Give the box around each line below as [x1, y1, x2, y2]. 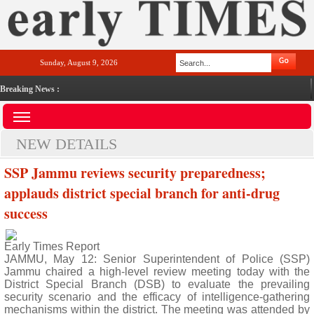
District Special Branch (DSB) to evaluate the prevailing [4, 278, 310, 290]
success [4, 203, 48, 224]
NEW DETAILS [16, 135, 117, 153]
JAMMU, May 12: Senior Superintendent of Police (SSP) [4, 253, 310, 265]
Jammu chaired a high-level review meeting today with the [4, 266, 310, 278]
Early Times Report [4, 240, 100, 252]
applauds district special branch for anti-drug [4, 183, 280, 203]
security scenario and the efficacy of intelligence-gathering [4, 291, 310, 303]
